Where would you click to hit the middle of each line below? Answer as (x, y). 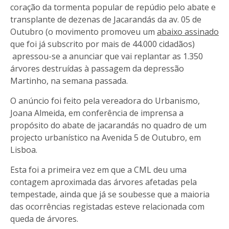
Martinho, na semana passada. (69, 81)
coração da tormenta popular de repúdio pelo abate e (113, 7)
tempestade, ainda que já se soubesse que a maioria (110, 194)
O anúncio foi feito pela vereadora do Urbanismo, (105, 100)
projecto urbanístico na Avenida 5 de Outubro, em (106, 137)
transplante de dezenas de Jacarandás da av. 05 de (106, 19)
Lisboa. (24, 150)
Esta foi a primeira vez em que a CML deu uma (98, 169)
